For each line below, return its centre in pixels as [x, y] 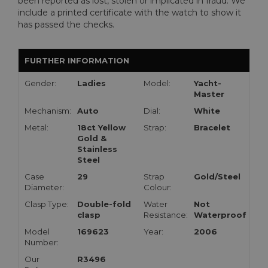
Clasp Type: [47, 204]
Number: [42, 242]
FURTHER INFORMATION [77, 60]
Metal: [36, 127]
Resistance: [166, 214]
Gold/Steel [217, 176]
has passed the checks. [66, 24]
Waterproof [220, 214]
